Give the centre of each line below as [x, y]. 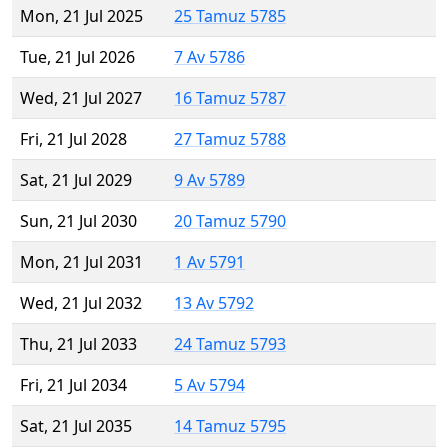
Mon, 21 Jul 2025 [81, 16]
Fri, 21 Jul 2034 [73, 385]
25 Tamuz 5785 [230, 16]
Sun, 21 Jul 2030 [78, 221]
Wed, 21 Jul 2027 [81, 98]
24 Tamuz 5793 [230, 344]
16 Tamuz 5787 [230, 98]
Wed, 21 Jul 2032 [81, 303]
